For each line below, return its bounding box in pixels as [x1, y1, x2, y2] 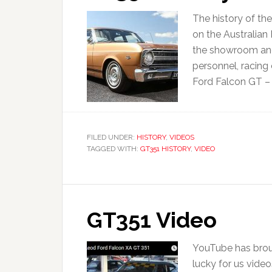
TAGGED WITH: [87, 144, 140, 153]
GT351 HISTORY [140, 144, 191, 153]
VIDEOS [169, 133, 194, 141]
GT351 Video [87, 207, 217, 233]
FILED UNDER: [87, 133, 137, 141]
